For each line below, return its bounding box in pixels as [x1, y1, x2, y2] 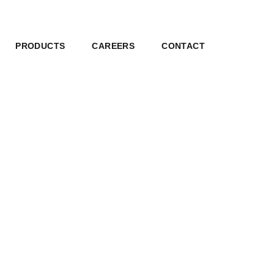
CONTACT [161, 41, 205, 51]
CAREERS [92, 41, 135, 51]
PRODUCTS [15, 41, 65, 51]
